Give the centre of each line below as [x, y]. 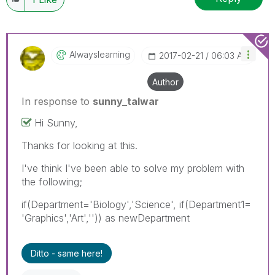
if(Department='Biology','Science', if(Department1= [136, 204]
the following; [52, 181]
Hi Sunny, [56, 122]
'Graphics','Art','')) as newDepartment [106, 218]
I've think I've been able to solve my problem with [133, 168]
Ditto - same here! [67, 253]
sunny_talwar [126, 101]
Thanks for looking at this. [79, 145]
